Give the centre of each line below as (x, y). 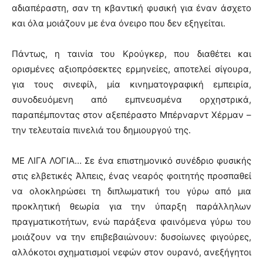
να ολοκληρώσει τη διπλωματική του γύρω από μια (131, 191)
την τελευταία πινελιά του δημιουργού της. (101, 130)
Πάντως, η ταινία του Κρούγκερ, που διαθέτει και (131, 53)
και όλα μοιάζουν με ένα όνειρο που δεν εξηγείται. (119, 23)
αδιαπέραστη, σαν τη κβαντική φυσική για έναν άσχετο (131, 8)
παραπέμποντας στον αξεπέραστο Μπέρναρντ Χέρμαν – (131, 114)
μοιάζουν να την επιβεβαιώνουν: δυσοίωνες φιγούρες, (131, 237)
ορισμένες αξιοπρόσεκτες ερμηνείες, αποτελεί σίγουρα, (131, 69)
